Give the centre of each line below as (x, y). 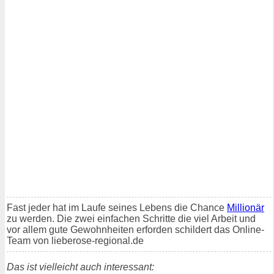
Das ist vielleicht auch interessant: (80, 267)
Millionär (246, 207)
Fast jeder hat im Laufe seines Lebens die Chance (117, 207)
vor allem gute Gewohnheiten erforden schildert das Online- (135, 229)
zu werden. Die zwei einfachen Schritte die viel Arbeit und (131, 218)
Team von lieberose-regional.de (75, 240)
